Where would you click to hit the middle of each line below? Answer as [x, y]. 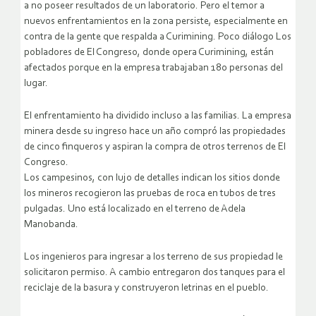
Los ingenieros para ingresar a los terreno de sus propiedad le [153, 257]
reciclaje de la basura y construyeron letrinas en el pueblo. [146, 288]
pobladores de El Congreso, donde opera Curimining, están [149, 53]
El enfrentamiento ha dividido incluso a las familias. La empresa [158, 116]
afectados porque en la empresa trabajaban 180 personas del [153, 68]
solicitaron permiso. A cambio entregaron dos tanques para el [154, 273]
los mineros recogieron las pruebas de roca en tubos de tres [150, 194]
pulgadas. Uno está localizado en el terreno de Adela [135, 209]
